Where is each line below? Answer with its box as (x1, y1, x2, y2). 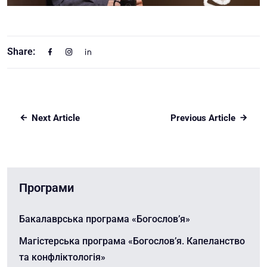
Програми (19, 181, 74, 195)
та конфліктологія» (19, 252, 105, 263)
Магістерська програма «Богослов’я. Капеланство (19, 235, 245, 247)
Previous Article (170, 113, 235, 124)
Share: (7, 46, 35, 58)
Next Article (32, 113, 80, 124)
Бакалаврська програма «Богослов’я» (19, 213, 190, 225)
